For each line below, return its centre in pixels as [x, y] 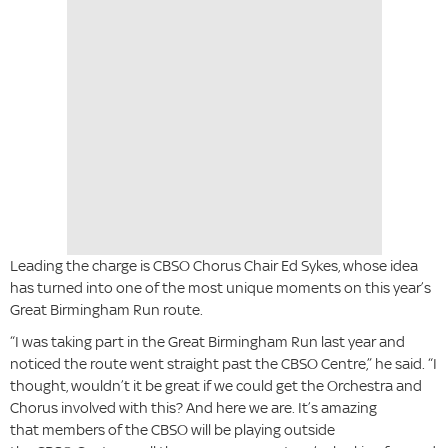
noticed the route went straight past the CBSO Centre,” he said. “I [223, 364]
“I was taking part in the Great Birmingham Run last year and [207, 342]
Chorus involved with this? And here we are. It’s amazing [193, 408]
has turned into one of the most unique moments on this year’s [220, 288]
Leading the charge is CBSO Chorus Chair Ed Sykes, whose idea [214, 266]
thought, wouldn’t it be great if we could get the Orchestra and [216, 386]
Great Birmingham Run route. [106, 310]
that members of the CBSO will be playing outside [172, 430]
